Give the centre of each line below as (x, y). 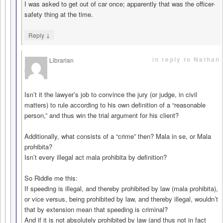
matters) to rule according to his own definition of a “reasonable (115, 105)
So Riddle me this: (51, 178)
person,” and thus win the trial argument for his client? (102, 115)
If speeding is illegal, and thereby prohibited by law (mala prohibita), (121, 188)
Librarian (61, 60)
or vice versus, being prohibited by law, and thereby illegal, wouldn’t (121, 199)
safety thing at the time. (59, 14)
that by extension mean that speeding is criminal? (96, 209)
